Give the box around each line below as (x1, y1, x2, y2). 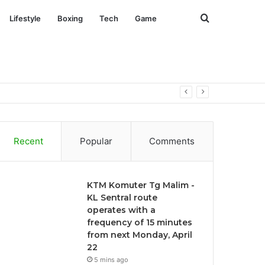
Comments (149, 135, 195, 147)
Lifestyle (9, 14, 41, 23)
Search (208, 12, 240, 24)
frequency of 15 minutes (87, 217, 193, 228)
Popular (80, 135, 112, 147)
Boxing (57, 14, 83, 23)
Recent (13, 135, 43, 147)
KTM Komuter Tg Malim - (87, 180, 195, 190)
